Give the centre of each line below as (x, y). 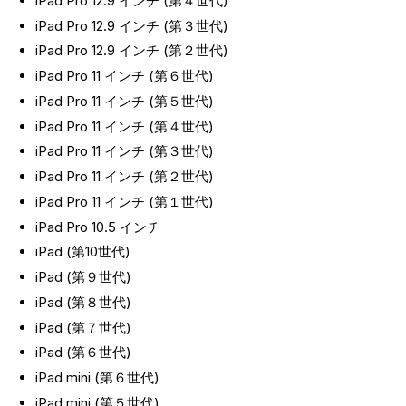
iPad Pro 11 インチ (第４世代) (124, 126)
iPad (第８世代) (83, 302)
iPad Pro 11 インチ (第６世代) (124, 76)
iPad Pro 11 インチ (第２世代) (124, 177)
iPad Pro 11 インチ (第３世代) (124, 151)
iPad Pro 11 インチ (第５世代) (124, 101)
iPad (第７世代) (83, 327)
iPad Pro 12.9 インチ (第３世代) (131, 25)
